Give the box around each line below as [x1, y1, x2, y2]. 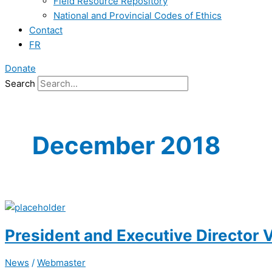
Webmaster [37, 256, 86, 268]
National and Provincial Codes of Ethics [53, 10, 222, 21]
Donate [5, 63, 36, 74]
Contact [29, 24, 63, 36]
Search [5, 78, 35, 89]
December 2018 [32, 131, 220, 161]
